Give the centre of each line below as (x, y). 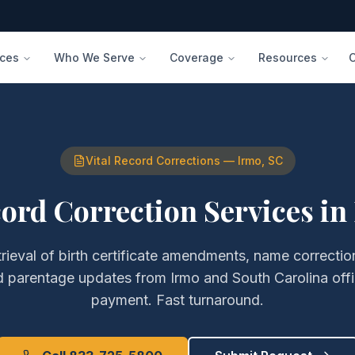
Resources (288, 57)
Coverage (197, 57)
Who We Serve (95, 57)
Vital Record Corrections (153, 160)
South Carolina (280, 278)
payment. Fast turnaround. (177, 300)
